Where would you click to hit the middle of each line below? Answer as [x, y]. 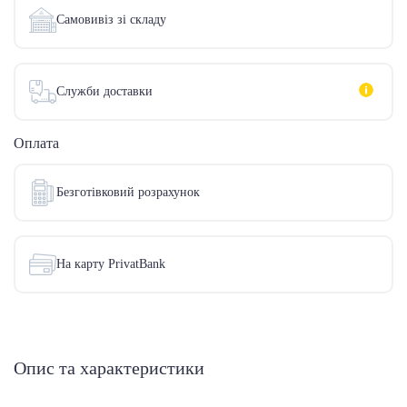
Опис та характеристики [109, 368]
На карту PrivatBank [111, 264]
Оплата [36, 144]
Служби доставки [104, 92]
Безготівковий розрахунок [128, 193]
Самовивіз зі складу [111, 20]
